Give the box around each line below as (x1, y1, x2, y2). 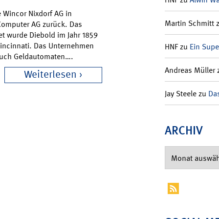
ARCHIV (164, 122, 203, 138)
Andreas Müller (164, 65, 215, 75)
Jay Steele (164, 88, 197, 99)
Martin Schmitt (164, 18, 214, 28)
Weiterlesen (24, 68, 77, 82)
